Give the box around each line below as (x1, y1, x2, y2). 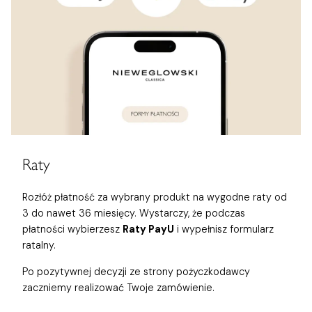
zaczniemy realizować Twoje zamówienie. (22, 281, 214, 294)
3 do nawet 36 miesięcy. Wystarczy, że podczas (22, 207, 245, 220)
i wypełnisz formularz (174, 223, 274, 236)
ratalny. (22, 239, 56, 252)
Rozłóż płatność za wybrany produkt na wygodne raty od (22, 191, 287, 204)
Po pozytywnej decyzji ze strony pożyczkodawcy (22, 265, 250, 278)
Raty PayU (123, 223, 174, 236)
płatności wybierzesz (22, 223, 123, 236)
